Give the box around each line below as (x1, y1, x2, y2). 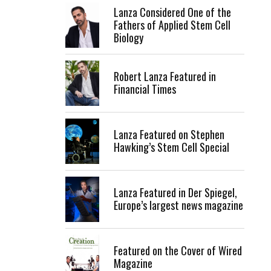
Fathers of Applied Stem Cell (114, 16, 230, 33)
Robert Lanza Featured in (114, 68, 216, 85)
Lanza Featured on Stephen (114, 126, 224, 143)
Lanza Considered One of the (114, 4, 231, 20)
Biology (114, 29, 143, 45)
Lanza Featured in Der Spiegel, (114, 184, 237, 201)
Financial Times (114, 81, 176, 97)
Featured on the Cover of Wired (114, 243, 242, 259)
